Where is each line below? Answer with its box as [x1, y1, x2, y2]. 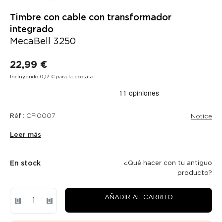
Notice [191, 112, 212, 120]
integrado [10, 23, 54, 34]
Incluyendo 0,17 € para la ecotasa [10, 73, 94, 79]
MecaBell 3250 [10, 35, 76, 46]
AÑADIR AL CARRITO [104, 193, 173, 201]
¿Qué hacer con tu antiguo [123, 159, 212, 166]
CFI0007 [26, 111, 55, 119]
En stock [10, 159, 41, 167]
